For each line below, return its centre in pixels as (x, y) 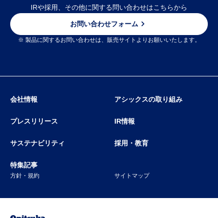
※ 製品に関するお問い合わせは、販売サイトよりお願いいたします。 (109, 40)
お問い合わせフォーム (104, 24)
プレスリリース (34, 121)
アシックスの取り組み (148, 99)
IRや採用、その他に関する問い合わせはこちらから (109, 7)
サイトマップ (132, 175)
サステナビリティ (37, 143)
